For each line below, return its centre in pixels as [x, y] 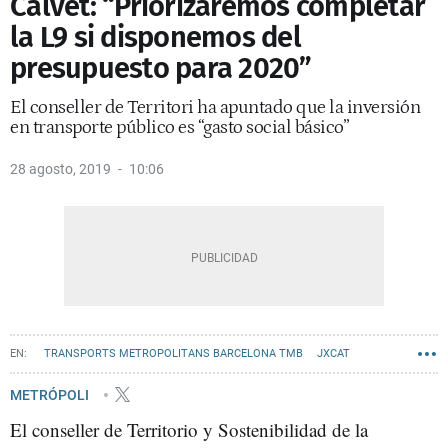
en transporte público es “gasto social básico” [179, 127]
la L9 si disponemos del [155, 37]
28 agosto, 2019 [60, 169]
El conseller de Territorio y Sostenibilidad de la [189, 429]
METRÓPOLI [51, 394]
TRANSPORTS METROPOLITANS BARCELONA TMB [173, 353]
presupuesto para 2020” [161, 68]
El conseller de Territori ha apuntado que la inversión [215, 107]
